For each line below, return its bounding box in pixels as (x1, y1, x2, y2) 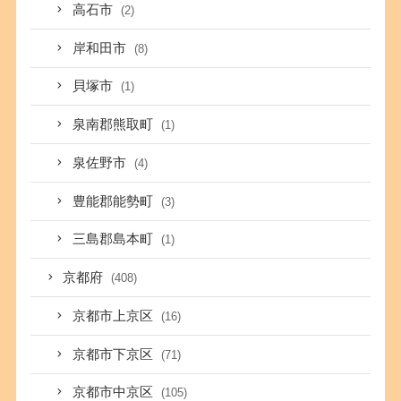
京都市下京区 (73, 346, 158, 362)
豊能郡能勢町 (73, 193, 158, 209)
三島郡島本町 (73, 232, 158, 247)
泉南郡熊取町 (73, 117, 158, 132)
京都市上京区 (73, 308, 158, 323)
